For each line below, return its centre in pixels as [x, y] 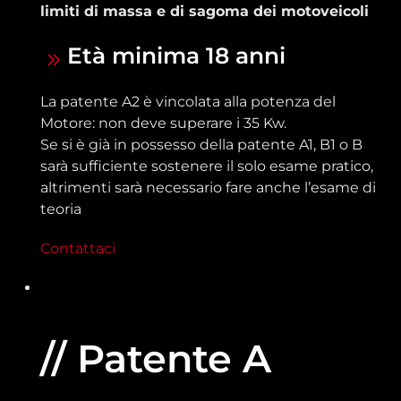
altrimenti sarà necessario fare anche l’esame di [208, 188]
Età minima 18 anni [176, 56]
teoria [61, 209]
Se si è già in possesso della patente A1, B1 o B [201, 145]
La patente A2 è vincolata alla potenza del [188, 102]
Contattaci [78, 249]
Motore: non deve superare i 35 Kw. [163, 124]
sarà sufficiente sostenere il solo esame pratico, [207, 166]
